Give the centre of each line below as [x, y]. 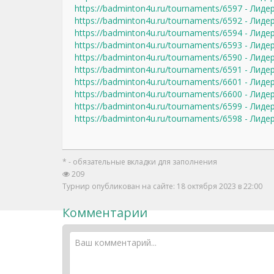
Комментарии [105, 213]
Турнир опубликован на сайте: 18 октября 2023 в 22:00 [162, 186]
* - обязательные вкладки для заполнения [140, 162]
